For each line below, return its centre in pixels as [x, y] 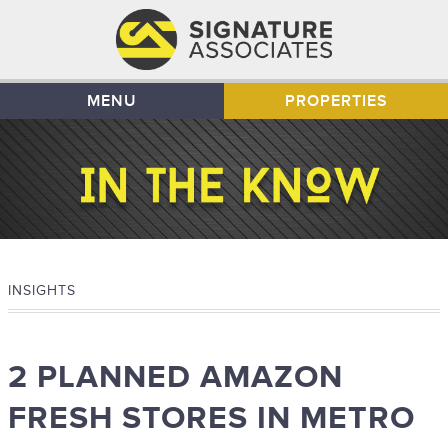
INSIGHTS [42, 291]
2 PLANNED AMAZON [175, 378]
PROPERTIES [336, 101]
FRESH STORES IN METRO [211, 419]
